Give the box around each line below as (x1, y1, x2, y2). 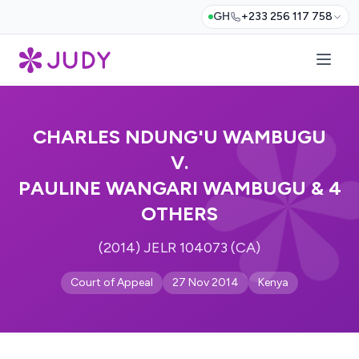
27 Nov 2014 (172, 276, 239, 289)
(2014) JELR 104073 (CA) (99, 239, 260, 256)
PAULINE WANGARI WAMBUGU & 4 (18, 176, 341, 200)
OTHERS (141, 202, 218, 225)
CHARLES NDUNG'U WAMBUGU (33, 125, 326, 148)
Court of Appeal (71, 276, 153, 289)
